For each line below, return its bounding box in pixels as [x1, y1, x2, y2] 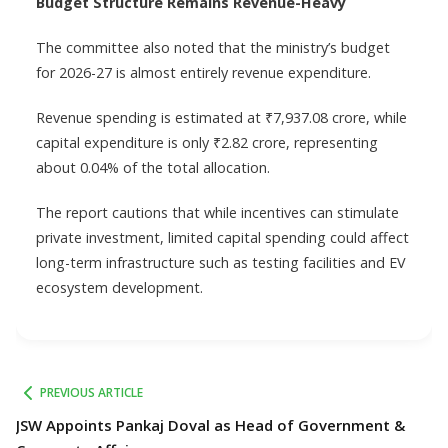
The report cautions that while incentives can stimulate [36, 203, 399, 222]
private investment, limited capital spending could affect [36, 228, 409, 247]
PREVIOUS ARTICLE [40, 384, 143, 401]
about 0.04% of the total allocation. [36, 158, 270, 177]
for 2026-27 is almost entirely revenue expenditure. [36, 63, 371, 82]
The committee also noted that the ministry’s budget [36, 38, 390, 57]
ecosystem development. [36, 278, 203, 297]
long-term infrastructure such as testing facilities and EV [36, 253, 406, 272]
